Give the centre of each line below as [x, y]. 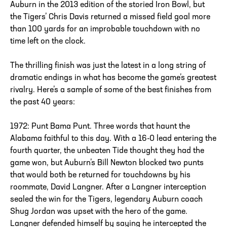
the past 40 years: [43, 103]
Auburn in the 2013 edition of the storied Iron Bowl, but [107, 5]
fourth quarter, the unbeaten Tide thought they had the [107, 151]
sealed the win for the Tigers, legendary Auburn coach [106, 200]
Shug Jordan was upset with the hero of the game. [99, 212]
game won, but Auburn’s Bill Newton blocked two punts [107, 163]
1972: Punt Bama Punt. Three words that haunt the [100, 127]
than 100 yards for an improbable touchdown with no [105, 30]
